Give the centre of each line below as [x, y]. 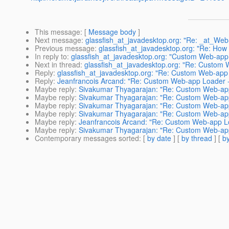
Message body [112, 32]
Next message [58, 40]
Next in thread [58, 65]
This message [58, 32]
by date [159, 138]
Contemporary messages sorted [87, 138]
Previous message [65, 48]
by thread [197, 138]
